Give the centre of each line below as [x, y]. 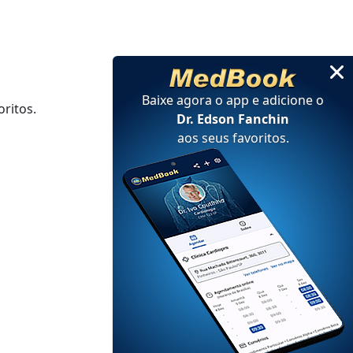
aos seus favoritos [231, 138]
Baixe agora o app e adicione [229, 100]
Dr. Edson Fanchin [233, 119]
